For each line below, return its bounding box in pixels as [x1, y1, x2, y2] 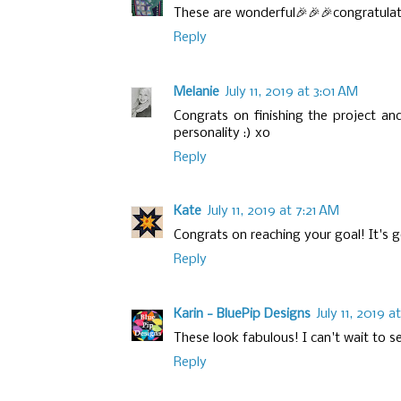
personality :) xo [174, 125, 270, 141]
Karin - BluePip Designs [174, 306, 311, 321]
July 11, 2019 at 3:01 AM [225, 84, 358, 99]
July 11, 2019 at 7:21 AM [207, 204, 339, 219]
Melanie [174, 84, 219, 99]
